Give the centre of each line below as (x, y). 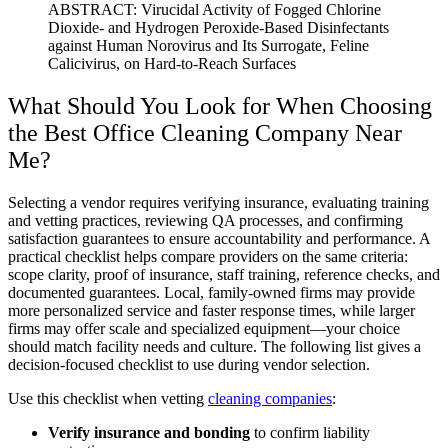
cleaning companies (270, 399)
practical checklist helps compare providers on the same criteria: (208, 257)
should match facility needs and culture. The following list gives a (214, 347)
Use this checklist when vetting (108, 399)
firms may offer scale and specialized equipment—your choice (204, 329)
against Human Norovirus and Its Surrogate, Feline (208, 46)
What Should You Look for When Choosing (220, 106)
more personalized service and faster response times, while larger (211, 311)
